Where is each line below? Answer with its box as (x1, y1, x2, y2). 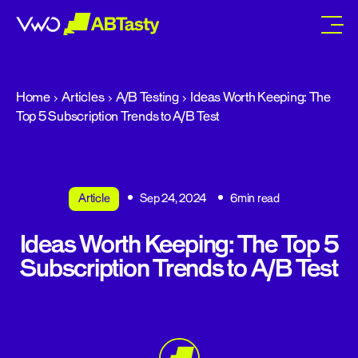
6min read (230, 191, 280, 206)
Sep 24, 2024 (140, 191, 207, 206)
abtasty (87, 34, 132, 54)
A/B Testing (115, 89, 179, 106)
